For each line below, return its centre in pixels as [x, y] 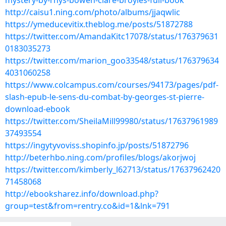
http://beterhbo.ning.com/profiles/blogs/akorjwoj [100, 157]
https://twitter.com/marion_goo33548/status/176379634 [112, 61]
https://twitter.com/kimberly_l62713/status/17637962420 [113, 169]
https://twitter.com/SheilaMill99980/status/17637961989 [111, 121]
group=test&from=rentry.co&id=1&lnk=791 [88, 206]
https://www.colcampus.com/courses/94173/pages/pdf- [112, 85]
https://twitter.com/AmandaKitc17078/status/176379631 [112, 36]
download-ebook [38, 109]
